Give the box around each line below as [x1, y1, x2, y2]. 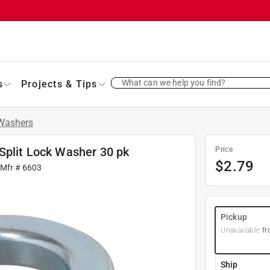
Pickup [221, 212, 247, 222]
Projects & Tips [20, 78, 98, 90]
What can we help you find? [121, 77, 226, 87]
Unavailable [221, 225, 260, 234]
